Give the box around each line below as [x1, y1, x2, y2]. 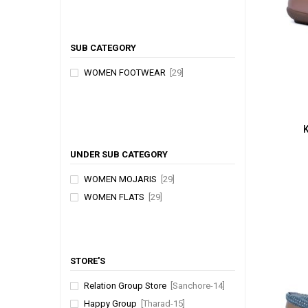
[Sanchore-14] [170, 280, 225, 291]
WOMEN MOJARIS [84, 173, 161, 184]
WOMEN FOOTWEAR [84, 67, 170, 78]
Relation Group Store [84, 280, 170, 291]
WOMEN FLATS [84, 191, 148, 202]
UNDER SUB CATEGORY [70, 148, 168, 159]
